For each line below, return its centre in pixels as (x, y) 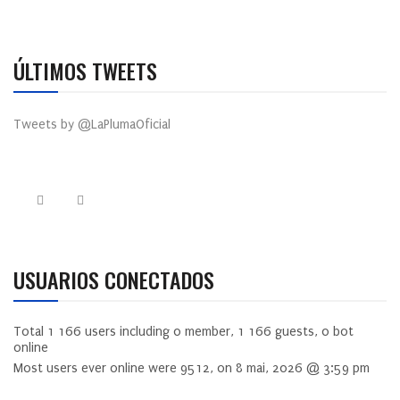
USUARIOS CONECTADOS (114, 279)
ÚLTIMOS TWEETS (85, 70)
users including (127, 331)
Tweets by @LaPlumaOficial (92, 124)
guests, (296, 331)
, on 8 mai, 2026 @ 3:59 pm (290, 368)
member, (209, 331)
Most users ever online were (97, 368)
